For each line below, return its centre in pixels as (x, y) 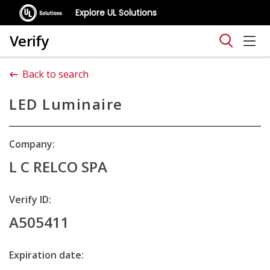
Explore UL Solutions (116, 12)
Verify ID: (30, 199)
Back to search (55, 74)
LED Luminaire (66, 104)
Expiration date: (46, 255)
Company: (32, 144)
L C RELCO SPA (58, 167)
